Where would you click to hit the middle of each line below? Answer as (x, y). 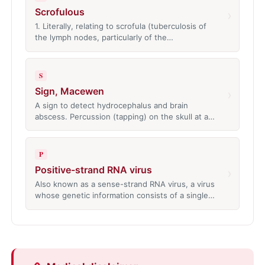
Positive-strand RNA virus (93, 170)
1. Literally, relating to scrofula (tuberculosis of (120, 26)
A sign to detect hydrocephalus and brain (111, 105)
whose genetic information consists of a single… (125, 195)
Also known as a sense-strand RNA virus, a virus (125, 184)
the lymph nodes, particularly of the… (104, 38)
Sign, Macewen (69, 91)
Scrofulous (59, 12)
